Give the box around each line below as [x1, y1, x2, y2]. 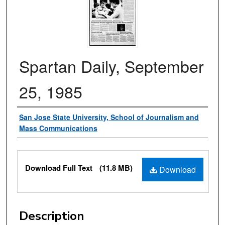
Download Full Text [25, 162, 94, 174]
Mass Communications [19, 123, 97, 134]
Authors [17, 109, 62, 126]
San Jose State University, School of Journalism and [19, 112, 199, 123]
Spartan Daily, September [19, 54, 204, 78]
